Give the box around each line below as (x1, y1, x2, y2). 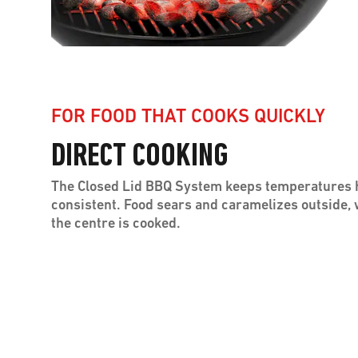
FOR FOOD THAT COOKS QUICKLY (51, 107, 325, 127)
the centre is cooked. (51, 216, 181, 232)
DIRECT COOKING (51, 141, 228, 173)
